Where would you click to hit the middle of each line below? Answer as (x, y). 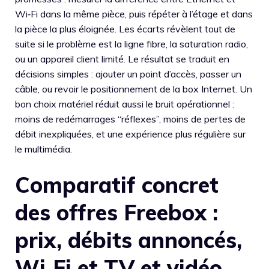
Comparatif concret (117, 185)
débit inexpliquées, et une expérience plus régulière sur (130, 134)
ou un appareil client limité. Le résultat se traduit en (122, 59)
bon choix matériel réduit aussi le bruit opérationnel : (125, 104)
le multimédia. (44, 149)
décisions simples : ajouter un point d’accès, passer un (128, 74)
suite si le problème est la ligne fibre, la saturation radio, (131, 44)
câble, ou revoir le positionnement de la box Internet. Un (134, 89)
